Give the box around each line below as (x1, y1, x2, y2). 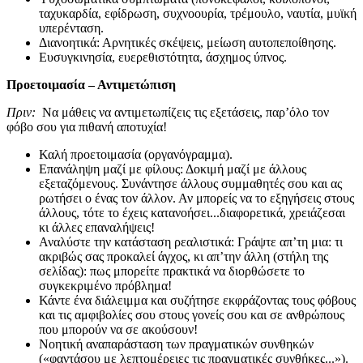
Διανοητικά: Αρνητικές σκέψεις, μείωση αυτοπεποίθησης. (39, 35, 336, 49)
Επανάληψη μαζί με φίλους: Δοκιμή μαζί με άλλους (39, 161, 306, 176)
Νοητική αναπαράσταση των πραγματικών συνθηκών (39, 336, 314, 351)
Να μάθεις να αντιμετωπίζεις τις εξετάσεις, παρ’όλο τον (39, 105, 329, 119)
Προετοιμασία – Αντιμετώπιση (6, 77, 176, 92)
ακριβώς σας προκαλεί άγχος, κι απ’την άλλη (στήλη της (39, 249, 328, 263)
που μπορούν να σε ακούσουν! (39, 322, 198, 336)
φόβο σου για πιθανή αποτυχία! (6, 119, 167, 134)
